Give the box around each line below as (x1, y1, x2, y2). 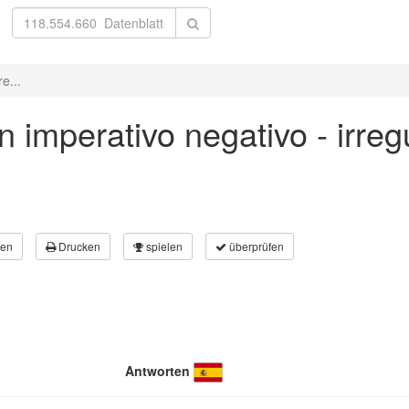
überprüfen (226, 238, 284, 254)
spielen (143, 238, 183, 254)
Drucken (56, 238, 100, 254)
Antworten (125, 362, 190, 380)
